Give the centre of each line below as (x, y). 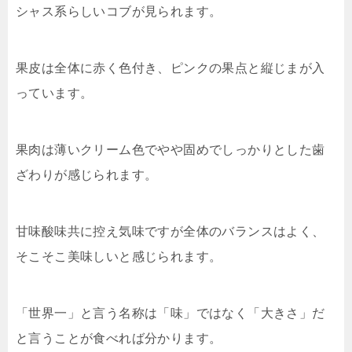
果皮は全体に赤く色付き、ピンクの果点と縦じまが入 (170, 68)
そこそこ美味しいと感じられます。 (119, 257)
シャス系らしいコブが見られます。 (119, 12)
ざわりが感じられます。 (87, 175)
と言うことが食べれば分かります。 (119, 339)
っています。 (55, 93)
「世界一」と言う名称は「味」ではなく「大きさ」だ (170, 313)
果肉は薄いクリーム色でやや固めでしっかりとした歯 (170, 150)
